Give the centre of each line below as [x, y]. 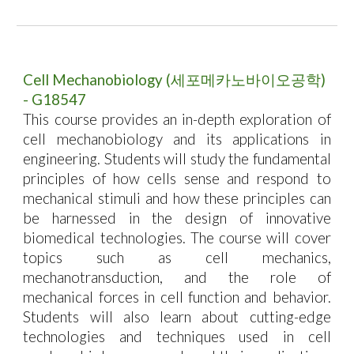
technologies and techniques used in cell [177, 337]
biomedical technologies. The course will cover [177, 238]
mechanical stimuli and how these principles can [177, 198]
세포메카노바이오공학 [246, 80]
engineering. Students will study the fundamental [177, 159]
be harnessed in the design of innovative [177, 218]
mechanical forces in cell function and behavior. [177, 297]
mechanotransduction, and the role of [177, 277]
